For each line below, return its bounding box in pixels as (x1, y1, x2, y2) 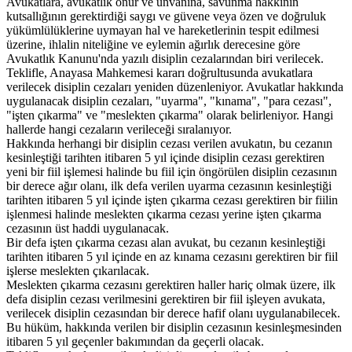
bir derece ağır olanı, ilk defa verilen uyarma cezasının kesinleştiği (6, 178, 332, 192)
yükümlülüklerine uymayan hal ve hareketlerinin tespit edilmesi (6, 23, 319, 37)
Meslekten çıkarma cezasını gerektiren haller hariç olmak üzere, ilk (6, 277, 335, 291)
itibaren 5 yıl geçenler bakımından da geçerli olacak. (6, 334, 264, 348)
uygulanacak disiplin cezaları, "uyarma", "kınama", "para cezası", (6, 93, 332, 108)
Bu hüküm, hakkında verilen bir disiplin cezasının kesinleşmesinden (6, 320, 342, 334)
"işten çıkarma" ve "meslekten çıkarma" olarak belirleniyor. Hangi (6, 108, 333, 122)
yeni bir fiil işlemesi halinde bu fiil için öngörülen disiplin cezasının (6, 164, 337, 178)
